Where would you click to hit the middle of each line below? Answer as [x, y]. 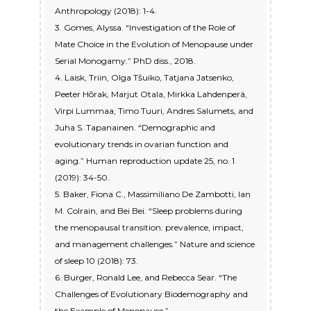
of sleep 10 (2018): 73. [96, 261]
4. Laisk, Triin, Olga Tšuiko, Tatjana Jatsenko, [144, 78]
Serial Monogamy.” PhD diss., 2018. [125, 61]
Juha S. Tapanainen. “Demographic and [135, 128]
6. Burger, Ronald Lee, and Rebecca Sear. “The [146, 278]
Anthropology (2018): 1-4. [106, 11]
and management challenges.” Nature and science [155, 244]
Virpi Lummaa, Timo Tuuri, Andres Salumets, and [154, 111]
